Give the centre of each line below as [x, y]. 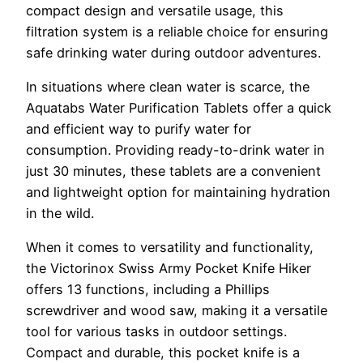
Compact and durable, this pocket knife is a [163, 353]
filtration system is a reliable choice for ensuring [177, 31]
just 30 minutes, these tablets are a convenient [173, 171]
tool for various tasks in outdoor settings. [156, 332]
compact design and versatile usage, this [155, 10]
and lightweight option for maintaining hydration [178, 192]
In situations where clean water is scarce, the [168, 86]
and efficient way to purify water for [139, 128]
